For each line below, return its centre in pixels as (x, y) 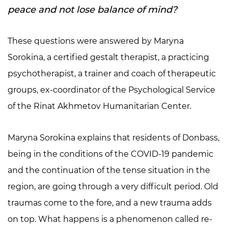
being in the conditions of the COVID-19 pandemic (110, 154)
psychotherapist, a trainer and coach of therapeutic (112, 73)
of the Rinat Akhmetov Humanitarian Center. (99, 106)
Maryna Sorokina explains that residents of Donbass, (113, 137)
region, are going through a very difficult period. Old (113, 186)
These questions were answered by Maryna (96, 41)
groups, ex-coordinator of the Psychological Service (111, 90)
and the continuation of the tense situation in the (109, 170)
